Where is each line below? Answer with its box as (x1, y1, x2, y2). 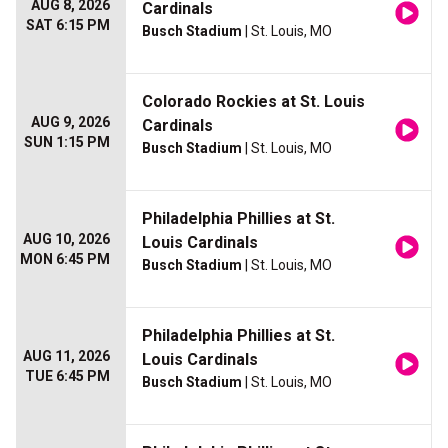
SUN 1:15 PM (24, 134, 110, 151)
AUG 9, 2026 (31, 114, 110, 131)
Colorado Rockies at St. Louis (142, 92, 365, 112)
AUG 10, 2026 (23, 231, 110, 248)
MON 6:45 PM (20, 251, 110, 268)
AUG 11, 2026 (23, 348, 110, 365)
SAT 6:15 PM (26, 17, 110, 34)
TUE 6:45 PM (25, 368, 110, 385)
